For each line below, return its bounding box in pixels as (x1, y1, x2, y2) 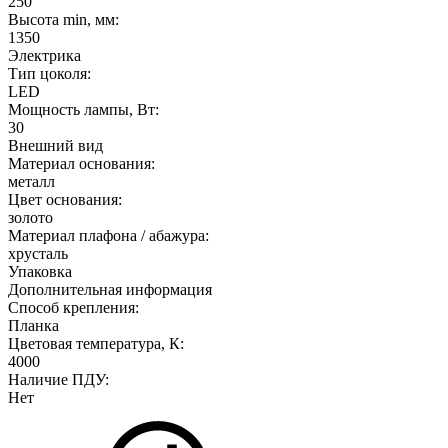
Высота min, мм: (8, 10, 119, 28)
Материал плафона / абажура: (8, 226, 209, 244)
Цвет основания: (8, 190, 122, 208)
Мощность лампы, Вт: (8, 100, 159, 118)
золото (8, 208, 53, 226)
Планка (8, 316, 59, 334)
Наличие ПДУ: (8, 370, 109, 388)
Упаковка (8, 262, 72, 280)
